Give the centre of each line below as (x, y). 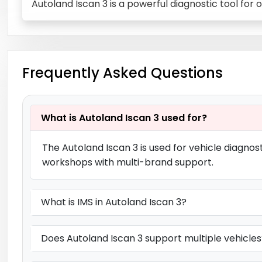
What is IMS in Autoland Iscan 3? (114, 202)
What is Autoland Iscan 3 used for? (124, 118)
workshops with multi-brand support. (128, 162)
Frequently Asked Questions (123, 73)
